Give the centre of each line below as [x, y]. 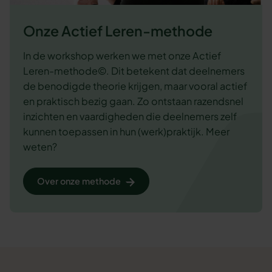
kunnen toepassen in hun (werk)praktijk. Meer [126, 132]
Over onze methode [79, 181]
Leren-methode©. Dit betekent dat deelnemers [134, 71]
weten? [40, 147]
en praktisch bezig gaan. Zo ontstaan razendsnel [133, 101]
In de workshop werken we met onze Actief [122, 56]
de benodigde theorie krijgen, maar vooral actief [135, 86]
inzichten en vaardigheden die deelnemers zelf [130, 117]
